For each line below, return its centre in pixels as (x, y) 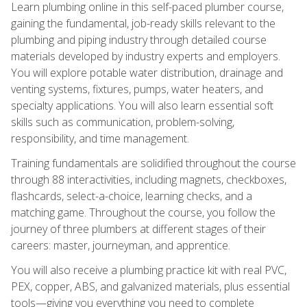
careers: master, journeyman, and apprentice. (121, 245)
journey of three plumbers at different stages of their (138, 229)
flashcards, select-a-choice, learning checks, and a (132, 196)
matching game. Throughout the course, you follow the (143, 212)
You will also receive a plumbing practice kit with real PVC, (149, 270)
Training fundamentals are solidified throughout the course (153, 163)
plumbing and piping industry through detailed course (139, 39)
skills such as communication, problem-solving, (123, 122)
